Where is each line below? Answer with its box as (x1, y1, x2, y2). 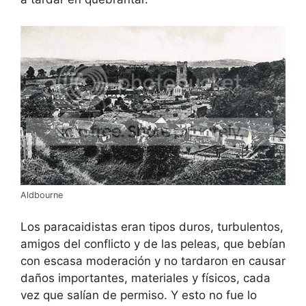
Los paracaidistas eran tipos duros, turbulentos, (20, 220, 283, 234)
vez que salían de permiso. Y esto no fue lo (20, 288, 257, 303)
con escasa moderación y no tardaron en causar (20, 254, 286, 268)
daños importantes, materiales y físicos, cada (20, 271, 270, 286)
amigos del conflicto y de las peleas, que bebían (20, 237, 286, 251)
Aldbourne (20, 189, 63, 200)
